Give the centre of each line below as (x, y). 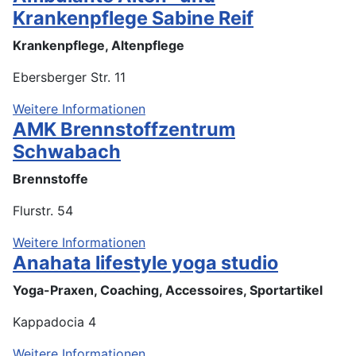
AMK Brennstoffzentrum (124, 129)
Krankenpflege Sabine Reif (133, 17)
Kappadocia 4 (54, 321)
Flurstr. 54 (43, 210)
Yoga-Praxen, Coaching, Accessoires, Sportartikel (168, 290)
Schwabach (67, 151)
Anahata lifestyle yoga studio (145, 262)
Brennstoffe (50, 178)
